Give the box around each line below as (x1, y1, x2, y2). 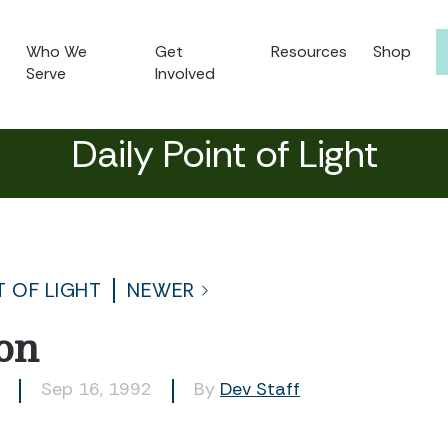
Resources (271, 41, 347, 62)
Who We (26, 41, 88, 62)
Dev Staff (220, 377, 300, 401)
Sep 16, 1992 (41, 377, 152, 401)
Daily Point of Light (70, 129, 378, 179)
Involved (155, 63, 216, 84)
